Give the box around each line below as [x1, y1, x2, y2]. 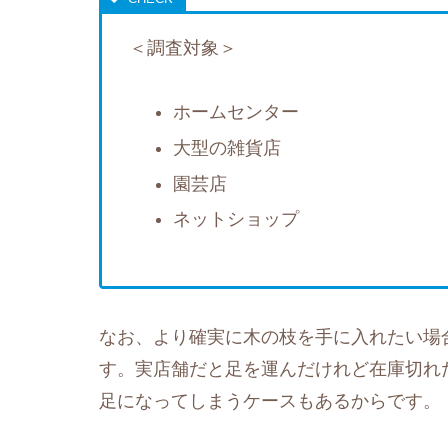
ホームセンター [172, 102, 299, 123]
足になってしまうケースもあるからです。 [99, 390, 441, 411]
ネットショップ [172, 209, 299, 230]
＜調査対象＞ [129, 38, 237, 59]
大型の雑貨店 [172, 138, 281, 158]
